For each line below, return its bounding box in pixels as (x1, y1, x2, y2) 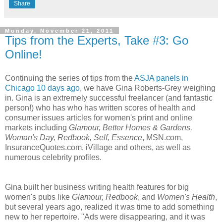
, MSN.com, (142, 133, 183, 142)
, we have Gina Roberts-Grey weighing (80, 83, 216, 92)
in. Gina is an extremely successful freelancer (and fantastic (5, 93, 213, 102)
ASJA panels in (134, 73, 188, 82)
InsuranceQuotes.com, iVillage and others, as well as (5, 143, 191, 152)
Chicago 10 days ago (5, 83, 80, 92)
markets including (5, 123, 69, 132)
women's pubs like (5, 192, 72, 201)
